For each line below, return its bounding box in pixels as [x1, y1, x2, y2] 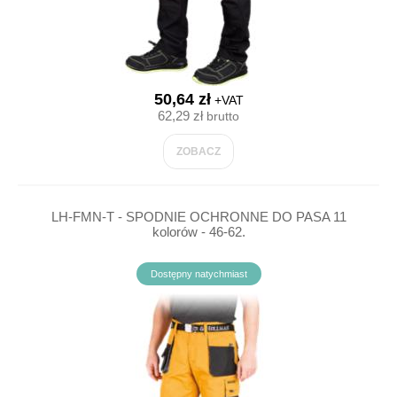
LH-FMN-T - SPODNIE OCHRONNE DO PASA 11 [51, 209, 346, 224]
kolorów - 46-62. [152, 224, 245, 239]
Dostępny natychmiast [150, 269, 247, 279]
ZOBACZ [176, 145, 221, 158]
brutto [203, 109, 239, 123]
